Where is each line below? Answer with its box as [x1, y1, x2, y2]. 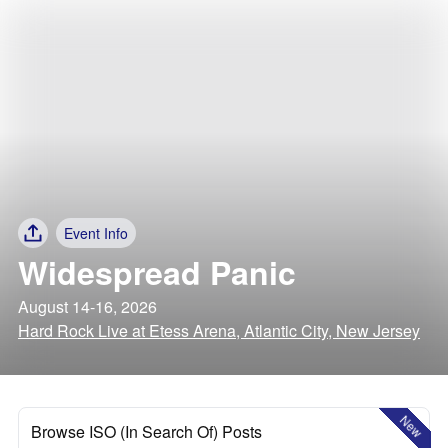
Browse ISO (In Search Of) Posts [31, 420, 262, 443]
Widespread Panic [18, 249, 296, 295]
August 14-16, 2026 [18, 295, 157, 318]
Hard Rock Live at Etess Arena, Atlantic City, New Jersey [18, 319, 420, 342]
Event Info [64, 223, 128, 243]
